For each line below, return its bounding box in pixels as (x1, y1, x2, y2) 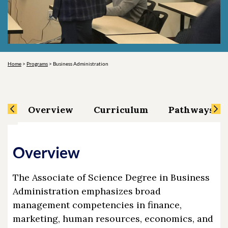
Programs (26, 61, 48, 67)
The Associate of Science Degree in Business (13, 172, 210, 183)
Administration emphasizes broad (13, 185, 161, 197)
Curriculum (94, 104, 148, 116)
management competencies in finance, (13, 199, 182, 211)
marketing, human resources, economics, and (13, 213, 213, 224)
